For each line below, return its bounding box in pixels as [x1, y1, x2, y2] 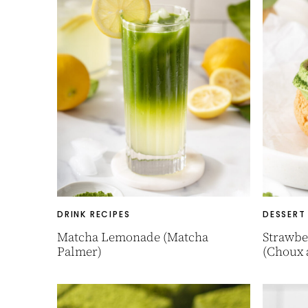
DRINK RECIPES [57, 208, 131, 220]
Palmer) [57, 243, 102, 260]
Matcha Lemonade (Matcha [57, 228, 208, 245]
